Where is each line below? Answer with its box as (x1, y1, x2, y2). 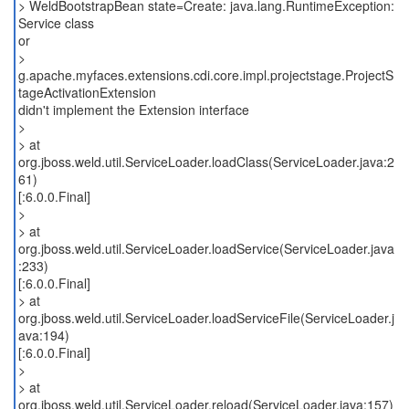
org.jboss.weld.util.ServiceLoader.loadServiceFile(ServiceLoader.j (17, 309, 394, 327)
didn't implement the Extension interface (17, 100, 249, 119)
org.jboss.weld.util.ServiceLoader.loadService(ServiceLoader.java (17, 239, 394, 257)
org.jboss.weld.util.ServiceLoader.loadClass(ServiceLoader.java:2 (17, 152, 394, 171)
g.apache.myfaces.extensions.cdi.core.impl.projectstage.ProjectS (17, 66, 393, 84)
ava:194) (17, 326, 69, 344)
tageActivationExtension (17, 83, 156, 101)
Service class (17, 14, 94, 32)
